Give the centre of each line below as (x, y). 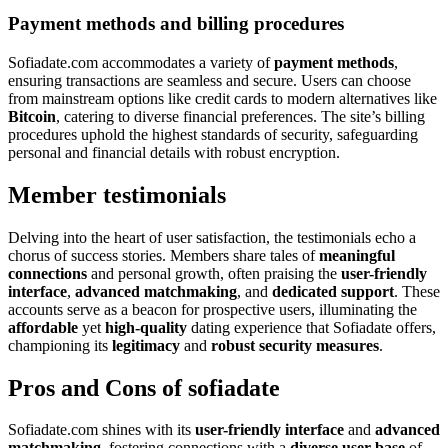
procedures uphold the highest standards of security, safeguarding (213, 134)
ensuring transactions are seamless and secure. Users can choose (209, 80)
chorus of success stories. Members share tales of (163, 255)
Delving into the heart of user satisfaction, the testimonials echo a (212, 237)
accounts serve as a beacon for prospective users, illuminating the (212, 309)
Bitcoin (32, 116)
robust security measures (295, 345)
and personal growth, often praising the (214, 273)
